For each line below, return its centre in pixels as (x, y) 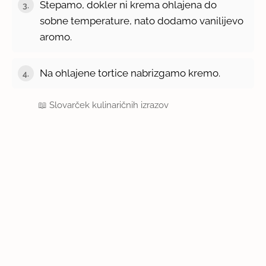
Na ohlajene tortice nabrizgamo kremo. (130, 73)
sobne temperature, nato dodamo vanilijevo (142, 21)
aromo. (56, 37)
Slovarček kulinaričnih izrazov (109, 105)
